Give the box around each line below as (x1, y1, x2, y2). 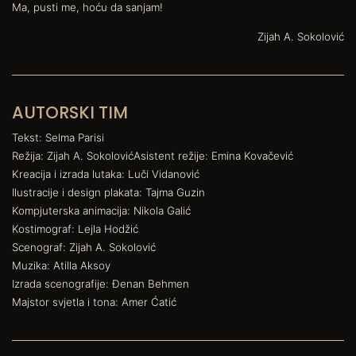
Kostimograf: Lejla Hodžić (12, 222, 138, 235)
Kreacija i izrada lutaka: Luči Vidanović (12, 167, 199, 180)
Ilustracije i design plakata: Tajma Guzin (12, 185, 205, 199)
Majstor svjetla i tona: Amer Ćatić (12, 295, 176, 308)
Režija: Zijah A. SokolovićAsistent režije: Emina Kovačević (12, 149, 293, 162)
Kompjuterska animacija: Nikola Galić (12, 203, 191, 217)
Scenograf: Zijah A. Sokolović (12, 240, 156, 253)
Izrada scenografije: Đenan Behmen (12, 277, 189, 290)
